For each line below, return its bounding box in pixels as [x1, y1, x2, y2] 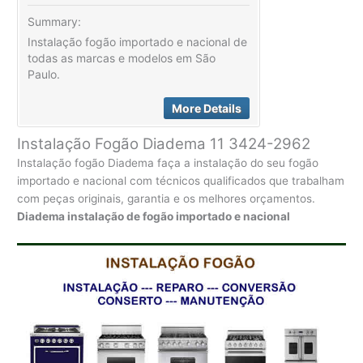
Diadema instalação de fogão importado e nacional [17, 210, 291, 224]
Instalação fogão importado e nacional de [28, 34, 248, 49]
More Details [172, 101, 242, 116]
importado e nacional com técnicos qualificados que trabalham [17, 174, 345, 188]
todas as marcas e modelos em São [28, 50, 216, 65]
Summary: [28, 14, 82, 28]
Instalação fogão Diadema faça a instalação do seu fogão [17, 156, 319, 170]
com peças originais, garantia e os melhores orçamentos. [17, 192, 316, 206]
